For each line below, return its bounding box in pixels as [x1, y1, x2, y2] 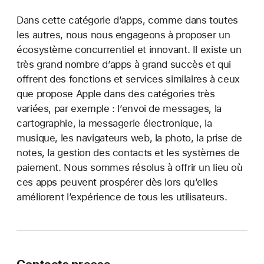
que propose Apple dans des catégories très [16, 88, 215, 100]
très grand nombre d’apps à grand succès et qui [16, 58, 231, 71]
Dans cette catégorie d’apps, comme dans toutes [16, 14, 238, 27]
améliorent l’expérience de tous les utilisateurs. [16, 191, 227, 203]
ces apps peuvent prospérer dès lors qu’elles [16, 176, 218, 189]
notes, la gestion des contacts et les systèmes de [16, 147, 240, 159]
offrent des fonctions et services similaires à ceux [16, 73, 240, 85]
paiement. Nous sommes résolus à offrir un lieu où [16, 161, 243, 174]
